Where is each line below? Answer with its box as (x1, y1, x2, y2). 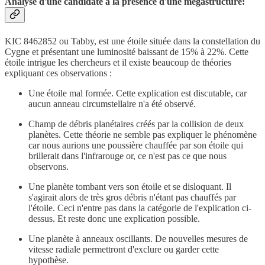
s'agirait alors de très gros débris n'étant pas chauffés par (28, 192, 236, 202)
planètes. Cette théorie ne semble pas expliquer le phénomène (28, 129, 257, 140)
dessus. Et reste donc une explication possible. (28, 213, 200, 224)
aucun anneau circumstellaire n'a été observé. (28, 98, 196, 109)
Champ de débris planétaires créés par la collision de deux (28, 118, 244, 129)
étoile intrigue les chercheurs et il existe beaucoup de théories (5, 57, 231, 67)
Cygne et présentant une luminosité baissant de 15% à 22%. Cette (5, 46, 248, 57)
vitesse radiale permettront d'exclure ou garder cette (28, 244, 219, 254)
